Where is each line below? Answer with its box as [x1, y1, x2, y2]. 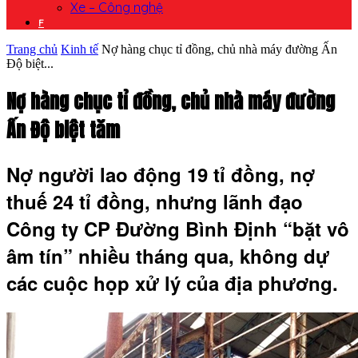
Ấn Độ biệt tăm [6, 115, 120, 145]
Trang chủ [6, 42, 58, 56]
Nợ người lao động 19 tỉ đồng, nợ [6, 160, 315, 188]
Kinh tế [61, 42, 98, 56]
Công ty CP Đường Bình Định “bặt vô [6, 214, 349, 242]
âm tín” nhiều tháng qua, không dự [6, 241, 329, 269]
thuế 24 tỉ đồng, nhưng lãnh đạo [6, 187, 303, 215]
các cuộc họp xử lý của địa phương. [6, 268, 338, 296]
